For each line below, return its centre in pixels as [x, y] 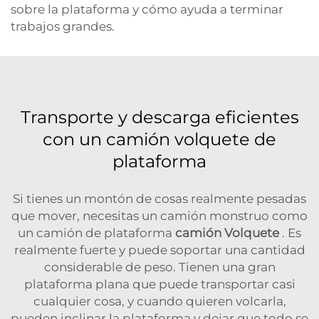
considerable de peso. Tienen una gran [159, 267]
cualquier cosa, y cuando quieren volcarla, [159, 301]
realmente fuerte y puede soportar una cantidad [159, 250]
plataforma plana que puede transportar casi [159, 284]
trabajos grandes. [63, 26]
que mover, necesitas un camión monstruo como [159, 216]
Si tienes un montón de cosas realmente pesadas [159, 199]
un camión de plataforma [96, 233]
